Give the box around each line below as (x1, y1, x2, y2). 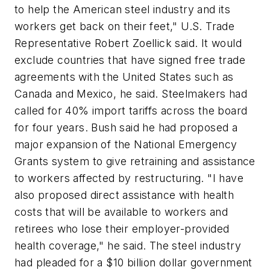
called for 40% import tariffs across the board (14, 104, 248, 118)
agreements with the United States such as (14, 71, 234, 84)
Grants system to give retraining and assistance (14, 155, 256, 168)
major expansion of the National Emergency (14, 138, 237, 151)
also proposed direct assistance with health (14, 189, 234, 202)
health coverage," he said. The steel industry (14, 239, 241, 253)
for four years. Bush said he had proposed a (14, 121, 238, 134)
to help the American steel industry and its (14, 3, 231, 16)
